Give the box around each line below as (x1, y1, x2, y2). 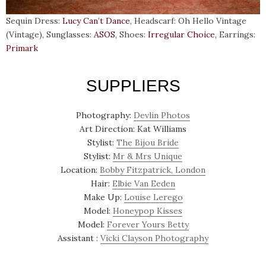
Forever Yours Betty (106, 218, 189, 230)
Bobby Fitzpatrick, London (100, 164, 205, 175)
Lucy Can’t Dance (62, 15, 130, 26)
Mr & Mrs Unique (113, 150, 182, 161)
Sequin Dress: (6, 15, 62, 26)
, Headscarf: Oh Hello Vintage (130, 15, 246, 26)
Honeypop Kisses (113, 205, 182, 216)
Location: (61, 164, 100, 175)
